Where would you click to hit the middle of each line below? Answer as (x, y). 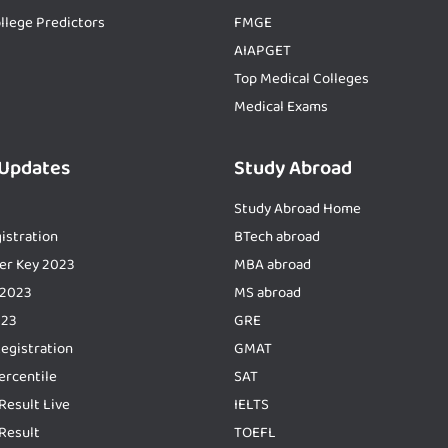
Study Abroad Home (297, 208)
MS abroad (267, 292)
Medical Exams (281, 106)
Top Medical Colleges (301, 78)
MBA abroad (272, 264)
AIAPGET (262, 50)
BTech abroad (277, 236)
